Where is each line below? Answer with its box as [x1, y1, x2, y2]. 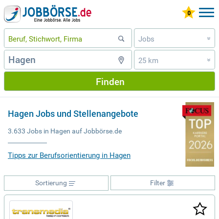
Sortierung [35, 179, 67, 187]
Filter [150, 179, 165, 187]
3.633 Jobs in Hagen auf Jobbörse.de [8, 127, 122, 135]
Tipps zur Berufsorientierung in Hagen [8, 151, 131, 160]
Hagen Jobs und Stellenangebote [8, 108, 138, 120]
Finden [95, 75, 125, 88]
